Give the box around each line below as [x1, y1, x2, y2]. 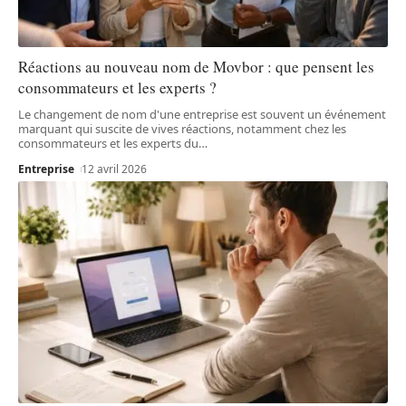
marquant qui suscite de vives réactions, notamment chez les [18, 121, 346, 138]
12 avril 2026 [82, 161, 148, 178]
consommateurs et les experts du [18, 135, 198, 152]
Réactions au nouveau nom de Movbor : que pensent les [18, 56, 374, 78]
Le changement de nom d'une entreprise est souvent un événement [18, 106, 386, 123]
